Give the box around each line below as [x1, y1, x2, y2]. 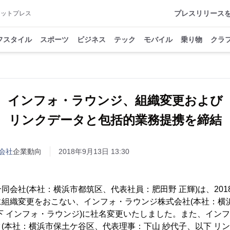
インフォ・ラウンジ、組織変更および [7, 93, 223, 107]
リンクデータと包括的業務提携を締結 [8, 113, 222, 127]
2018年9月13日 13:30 [59, 147, 129, 156]
